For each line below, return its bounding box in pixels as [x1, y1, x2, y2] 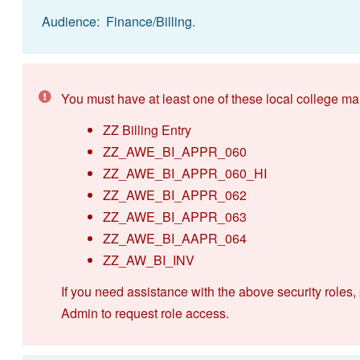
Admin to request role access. [60, 303, 229, 322]
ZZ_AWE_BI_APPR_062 [102, 185, 247, 204]
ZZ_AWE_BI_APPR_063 [102, 207, 247, 226]
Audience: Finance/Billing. [41, 11, 195, 31]
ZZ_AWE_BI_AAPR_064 [102, 228, 247, 247]
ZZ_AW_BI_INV [102, 250, 194, 269]
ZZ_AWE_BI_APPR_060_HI [102, 163, 267, 182]
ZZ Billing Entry [102, 120, 191, 139]
